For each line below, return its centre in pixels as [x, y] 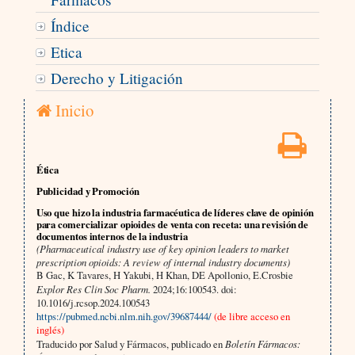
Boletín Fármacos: [262, 343]
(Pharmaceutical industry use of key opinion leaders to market [162, 248]
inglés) [50, 329]
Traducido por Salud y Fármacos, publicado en [130, 344]
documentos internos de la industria [112, 236]
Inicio [72, 111]
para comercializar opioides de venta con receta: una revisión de [172, 224]
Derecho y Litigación [116, 78]
